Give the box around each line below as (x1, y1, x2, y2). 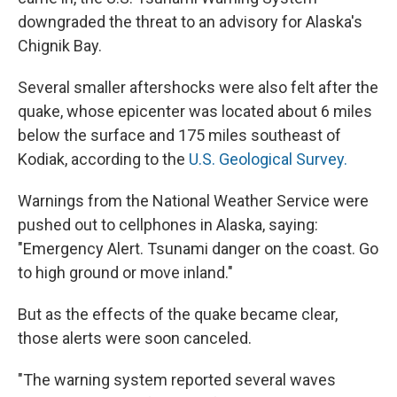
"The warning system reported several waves (18, 370, 336, 390)
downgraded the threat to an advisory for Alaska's (18, 12, 362, 32)
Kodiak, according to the (18, 150, 189, 169)
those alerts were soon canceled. (18, 329, 252, 348)
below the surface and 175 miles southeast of (18, 126, 341, 145)
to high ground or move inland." (18, 263, 233, 283)
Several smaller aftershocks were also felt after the (18, 78, 378, 97)
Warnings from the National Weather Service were (18, 191, 369, 211)
